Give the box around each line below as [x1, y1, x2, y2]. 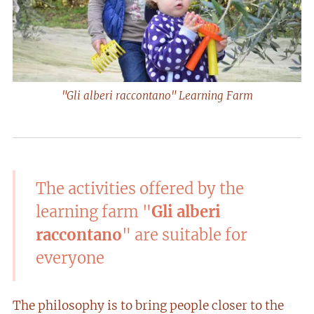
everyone [36, 247, 104, 268]
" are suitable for [122, 224, 247, 245]
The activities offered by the [36, 178, 244, 198]
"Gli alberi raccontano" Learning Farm [61, 88, 253, 102]
